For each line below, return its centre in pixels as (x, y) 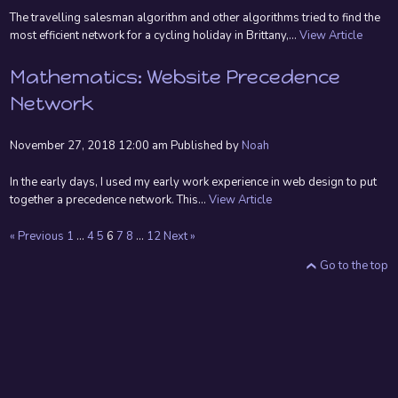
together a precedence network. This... (110, 200)
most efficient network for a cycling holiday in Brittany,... (155, 36)
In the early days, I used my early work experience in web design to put (194, 183)
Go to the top (354, 266)
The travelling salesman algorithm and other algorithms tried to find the (195, 18)
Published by (207, 146)
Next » (180, 237)
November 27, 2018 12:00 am (89, 146)
